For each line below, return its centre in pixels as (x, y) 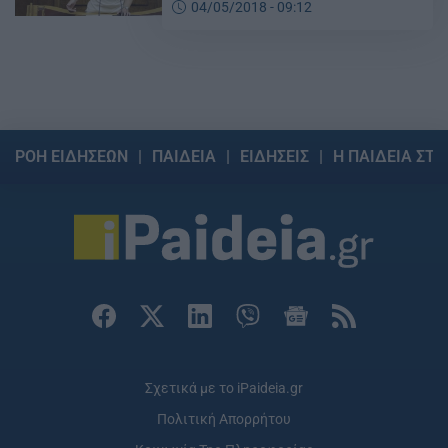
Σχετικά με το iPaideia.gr (224, 388)
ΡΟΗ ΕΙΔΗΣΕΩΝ (71, 156)
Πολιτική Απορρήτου (224, 419)
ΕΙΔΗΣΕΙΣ (274, 156)
